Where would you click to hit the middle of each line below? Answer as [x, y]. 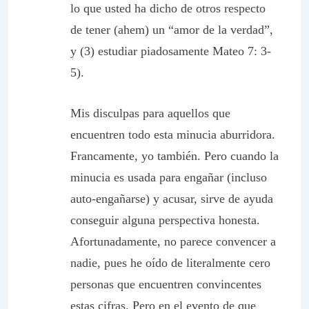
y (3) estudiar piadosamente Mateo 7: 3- [171, 51]
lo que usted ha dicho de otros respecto [168, 8]
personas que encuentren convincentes [166, 284]
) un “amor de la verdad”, [209, 30]
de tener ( [94, 30]
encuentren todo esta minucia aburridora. [173, 134]
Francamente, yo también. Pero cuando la [175, 156]
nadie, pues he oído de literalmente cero [170, 263]
